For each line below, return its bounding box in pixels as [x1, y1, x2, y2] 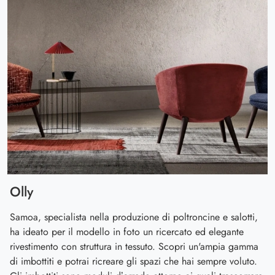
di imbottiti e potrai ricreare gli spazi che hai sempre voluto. [10, 254, 257, 269]
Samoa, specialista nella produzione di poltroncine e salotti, [10, 210, 258, 225]
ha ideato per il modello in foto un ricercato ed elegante [10, 225, 244, 239]
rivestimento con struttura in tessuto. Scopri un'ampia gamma [10, 239, 258, 254]
